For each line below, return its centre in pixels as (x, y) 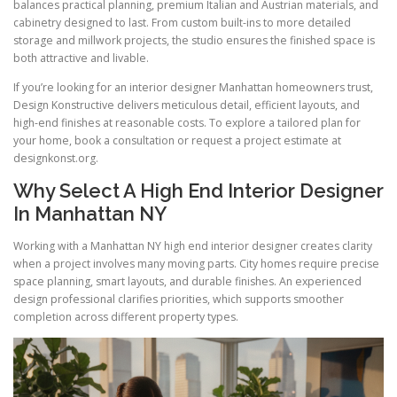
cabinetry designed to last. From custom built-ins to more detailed (182, 23)
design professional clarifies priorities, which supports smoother (179, 299)
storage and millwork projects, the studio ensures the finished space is (194, 41)
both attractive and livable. (81, 58)
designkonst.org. (56, 159)
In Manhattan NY (90, 214)
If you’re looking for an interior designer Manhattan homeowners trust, (193, 88)
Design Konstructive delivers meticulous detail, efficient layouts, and (187, 105)
